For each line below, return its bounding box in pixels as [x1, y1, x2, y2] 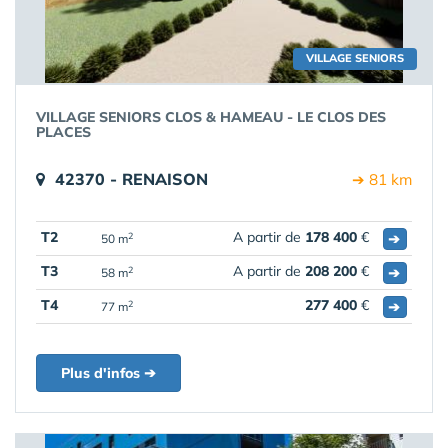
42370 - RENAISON [55, 169, 208, 189]
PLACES [36, 123, 91, 141]
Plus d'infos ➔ [61, 364, 156, 382]
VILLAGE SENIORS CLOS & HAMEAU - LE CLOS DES [36, 108, 386, 126]
